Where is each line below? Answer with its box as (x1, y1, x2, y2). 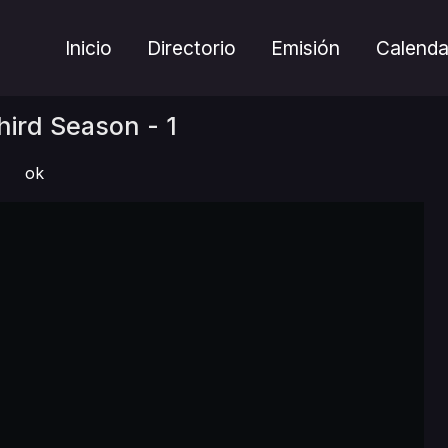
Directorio (147, 36, 237, 60)
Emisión (271, 36, 341, 60)
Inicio (65, 36, 113, 60)
